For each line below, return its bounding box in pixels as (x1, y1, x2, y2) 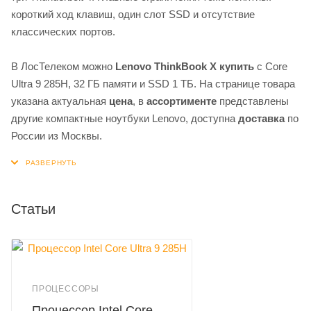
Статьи (11, 201, 56, 217)
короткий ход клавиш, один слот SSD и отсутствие (11, 8, 255, 20)
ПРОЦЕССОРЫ (32, 283, 99, 294)
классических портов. (11, 25, 115, 37)
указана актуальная (11, 94, 109, 107)
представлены (217, 94, 289, 107)
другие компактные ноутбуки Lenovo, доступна (11, 112, 238, 124)
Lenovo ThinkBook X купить (115, 60, 254, 72)
